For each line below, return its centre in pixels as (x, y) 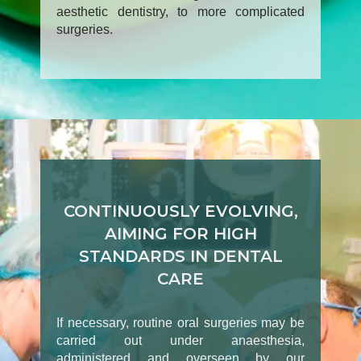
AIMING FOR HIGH (180, 234)
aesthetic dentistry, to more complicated (180, 12)
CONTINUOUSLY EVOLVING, (180, 212)
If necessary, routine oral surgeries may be (180, 323)
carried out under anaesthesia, (180, 341)
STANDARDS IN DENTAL (180, 257)
